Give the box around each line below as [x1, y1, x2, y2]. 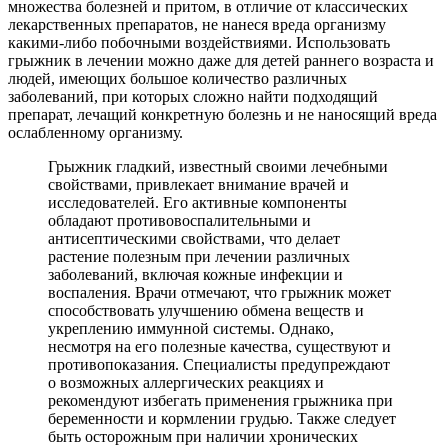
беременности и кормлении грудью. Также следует [48, 409, 396, 427]
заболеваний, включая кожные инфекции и [48, 265, 343, 283]
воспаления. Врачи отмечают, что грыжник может [48, 283, 391, 301]
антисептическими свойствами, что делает [48, 229, 340, 247]
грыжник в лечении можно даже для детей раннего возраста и [8, 51, 434, 69]
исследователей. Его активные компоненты [48, 193, 347, 211]
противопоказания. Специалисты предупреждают [48, 355, 390, 373]
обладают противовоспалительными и [48, 211, 311, 229]
